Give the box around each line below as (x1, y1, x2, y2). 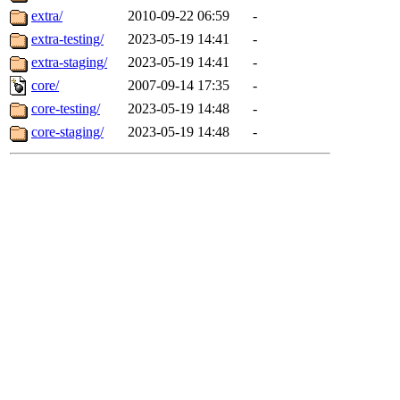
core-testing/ (31, 101, 100, 117)
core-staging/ (31, 124, 104, 140)
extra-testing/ (31, 31, 104, 47)
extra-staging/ (31, 54, 107, 71)
